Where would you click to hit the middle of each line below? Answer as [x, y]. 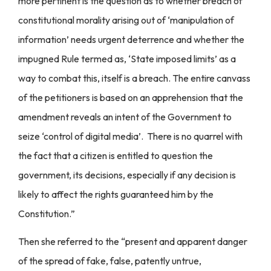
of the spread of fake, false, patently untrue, [110, 261]
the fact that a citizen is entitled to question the [116, 155]
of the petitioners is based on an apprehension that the [131, 97]
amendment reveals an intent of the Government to [125, 116]
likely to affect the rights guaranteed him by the [116, 194]
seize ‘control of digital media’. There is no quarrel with [130, 136]
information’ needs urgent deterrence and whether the [131, 39]
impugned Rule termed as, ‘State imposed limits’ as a [127, 58]
